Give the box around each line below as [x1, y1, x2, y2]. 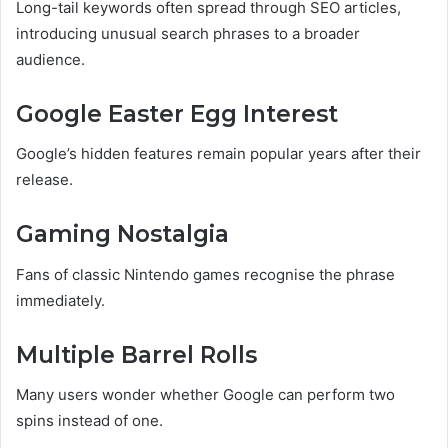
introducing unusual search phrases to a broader [16, 23, 360, 43]
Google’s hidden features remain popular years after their [16, 144, 421, 164]
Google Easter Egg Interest [16, 99, 338, 128]
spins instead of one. [16, 411, 163, 431]
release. [16, 170, 73, 190]
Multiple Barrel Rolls [16, 340, 257, 369]
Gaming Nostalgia [16, 220, 229, 249]
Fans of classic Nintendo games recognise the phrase [16, 264, 395, 284]
